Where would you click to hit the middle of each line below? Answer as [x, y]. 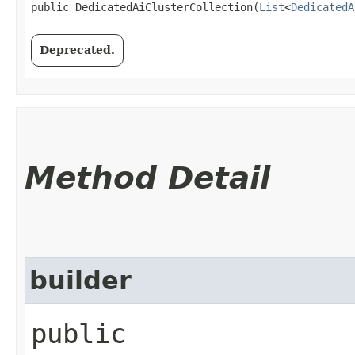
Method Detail [147, 177]
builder [80, 280]
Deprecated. [77, 50]
